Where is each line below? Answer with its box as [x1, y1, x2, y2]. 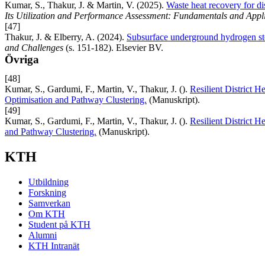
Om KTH [28, 208, 65, 219]
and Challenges [5, 42, 63, 53]
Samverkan [28, 198, 70, 208]
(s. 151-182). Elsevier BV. [63, 42, 163, 53]
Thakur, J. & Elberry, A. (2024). [5, 31, 127, 42]
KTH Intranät [28, 240, 79, 251]
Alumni [28, 230, 57, 240]
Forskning [28, 187, 66, 198]
